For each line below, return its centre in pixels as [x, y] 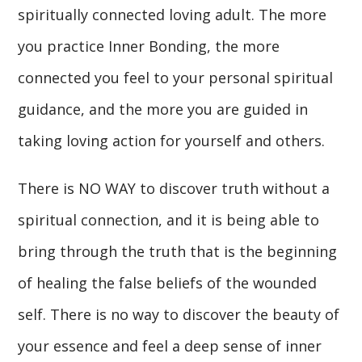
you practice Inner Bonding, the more [149, 46]
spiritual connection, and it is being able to [169, 219]
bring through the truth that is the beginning [178, 251]
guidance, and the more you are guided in [163, 109]
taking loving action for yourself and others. [172, 140]
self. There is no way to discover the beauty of [179, 314]
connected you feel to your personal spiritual [176, 77]
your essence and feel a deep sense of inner [170, 345]
